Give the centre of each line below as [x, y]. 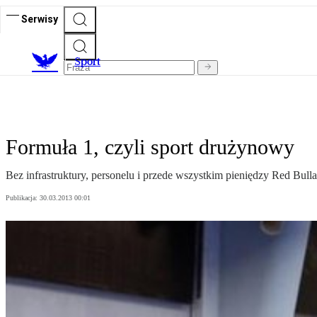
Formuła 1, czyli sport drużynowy [150, 147]
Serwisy [40, 19]
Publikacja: [23, 198]
